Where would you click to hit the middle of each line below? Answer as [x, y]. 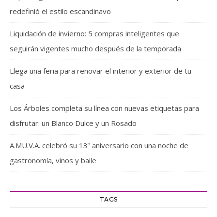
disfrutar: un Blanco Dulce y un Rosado [73, 123]
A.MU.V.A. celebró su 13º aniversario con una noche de [99, 146]
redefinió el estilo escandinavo [60, 11]
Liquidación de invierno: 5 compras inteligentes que [94, 34]
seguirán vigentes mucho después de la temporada [95, 49]
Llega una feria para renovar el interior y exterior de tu [101, 71]
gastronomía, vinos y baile [53, 161]
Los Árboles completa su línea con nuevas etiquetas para [104, 108]
